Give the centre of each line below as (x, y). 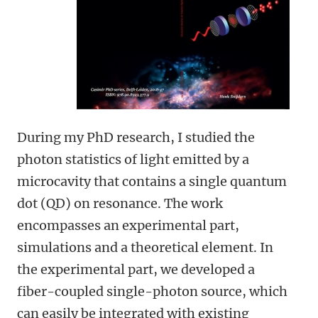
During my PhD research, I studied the (136, 137)
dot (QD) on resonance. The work (120, 203)
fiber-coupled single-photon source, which (152, 291)
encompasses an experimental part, (128, 225)
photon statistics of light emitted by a (133, 159)
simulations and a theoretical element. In (145, 247)
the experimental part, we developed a (136, 269)
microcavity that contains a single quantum (152, 181)
